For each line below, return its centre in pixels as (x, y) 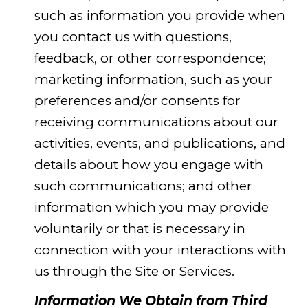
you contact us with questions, (133, 36)
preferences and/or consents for (137, 100)
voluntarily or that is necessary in (140, 228)
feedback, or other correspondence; (150, 58)
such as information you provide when (159, 15)
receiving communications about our (156, 122)
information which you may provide (151, 207)
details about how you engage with (148, 164)
